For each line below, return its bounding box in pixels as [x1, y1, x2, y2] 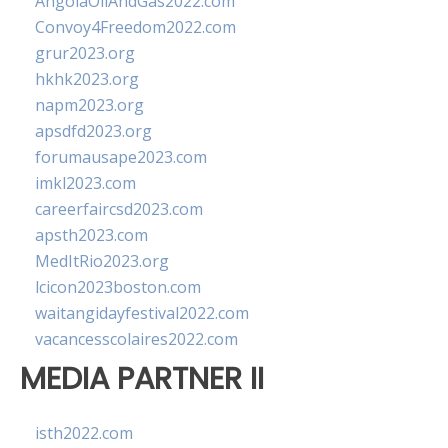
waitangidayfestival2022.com [35, 302, 249, 324]
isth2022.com [35, 422, 133, 445]
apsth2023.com [35, 224, 148, 246]
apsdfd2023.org [35, 120, 152, 142]
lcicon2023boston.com [35, 276, 201, 298]
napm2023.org [35, 94, 144, 116]
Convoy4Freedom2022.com [35, 16, 236, 38]
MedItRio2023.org [35, 250, 169, 272]
